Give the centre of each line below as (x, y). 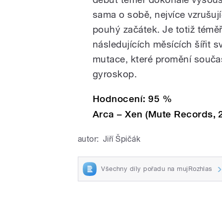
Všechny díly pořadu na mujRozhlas (157, 168)
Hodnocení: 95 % (133, 99)
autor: (88, 139)
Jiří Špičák (122, 139)
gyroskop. (115, 74)
